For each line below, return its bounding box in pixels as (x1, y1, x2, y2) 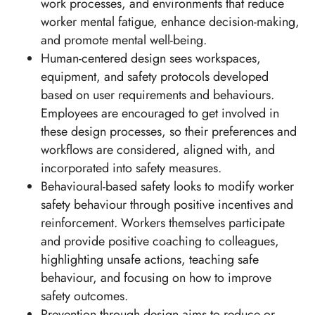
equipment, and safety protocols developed (41, 67, 269, 86)
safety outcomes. (41, 286, 128, 305)
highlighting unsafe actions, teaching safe (41, 250, 259, 269)
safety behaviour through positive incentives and (41, 195, 293, 214)
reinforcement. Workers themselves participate (41, 213, 285, 232)
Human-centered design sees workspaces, (41, 49, 261, 67)
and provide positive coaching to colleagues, (41, 231, 279, 250)
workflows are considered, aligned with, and (41, 140, 275, 159)
